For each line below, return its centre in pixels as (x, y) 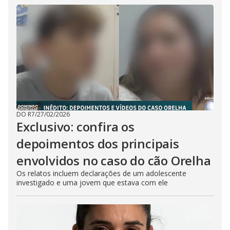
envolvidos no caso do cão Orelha (114, 160)
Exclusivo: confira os (75, 127)
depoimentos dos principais (98, 143)
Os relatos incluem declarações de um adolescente (101, 173)
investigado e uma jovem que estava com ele (92, 183)
